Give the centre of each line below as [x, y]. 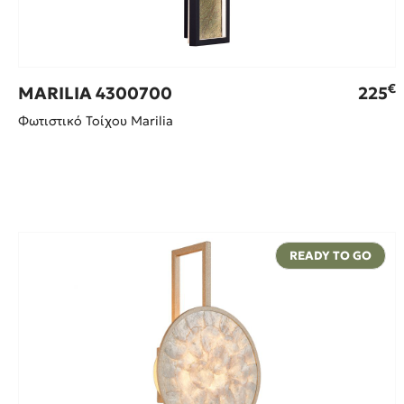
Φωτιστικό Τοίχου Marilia [96, 121]
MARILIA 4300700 [95, 94]
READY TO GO [330, 256]
